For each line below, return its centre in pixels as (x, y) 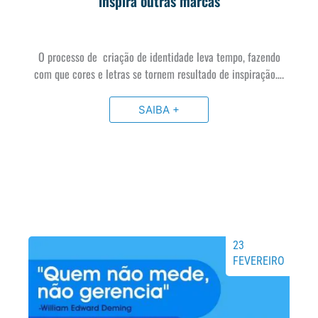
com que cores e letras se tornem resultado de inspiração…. (159, 73)
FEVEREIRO (259, 261)
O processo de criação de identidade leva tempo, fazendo (159, 56)
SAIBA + (159, 109)
